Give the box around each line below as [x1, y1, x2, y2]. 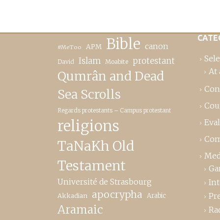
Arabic [147, 192, 166, 200]
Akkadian [57, 192, 87, 199]
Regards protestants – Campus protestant [57, 107, 171, 114]
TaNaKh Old [57, 138, 134, 154]
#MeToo [57, 44, 82, 51]
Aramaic [57, 203, 103, 217]
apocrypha [92, 189, 142, 200]
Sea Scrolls [57, 86, 121, 102]
